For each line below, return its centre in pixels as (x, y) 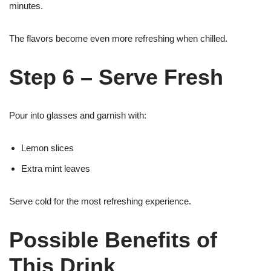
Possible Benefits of (113, 240)
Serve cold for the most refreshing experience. (100, 201)
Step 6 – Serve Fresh (116, 77)
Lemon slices (47, 148)
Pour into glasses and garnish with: (78, 115)
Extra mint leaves (56, 168)
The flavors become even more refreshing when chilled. (118, 38)
